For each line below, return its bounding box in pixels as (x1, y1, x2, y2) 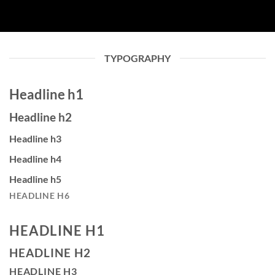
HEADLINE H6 (9, 190, 70, 201)
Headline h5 (9, 172, 61, 185)
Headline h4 (9, 152, 61, 165)
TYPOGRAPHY (104, 52, 171, 64)
